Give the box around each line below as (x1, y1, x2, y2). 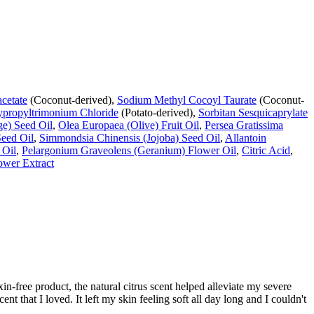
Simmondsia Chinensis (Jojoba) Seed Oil (39, 132, 220, 144)
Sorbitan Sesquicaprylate (198, 107, 308, 119)
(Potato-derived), (118, 107, 198, 119)
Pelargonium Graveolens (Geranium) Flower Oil (22, 144, 236, 157)
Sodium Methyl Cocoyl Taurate (117, 94, 257, 107)
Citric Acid (242, 144, 290, 157)
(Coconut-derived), (27, 94, 117, 107)
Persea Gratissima (205, 119, 283, 132)
